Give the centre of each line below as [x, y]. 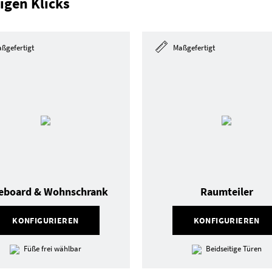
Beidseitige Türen [233, 249]
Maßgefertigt [193, 48]
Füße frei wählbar [52, 249]
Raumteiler [226, 192]
